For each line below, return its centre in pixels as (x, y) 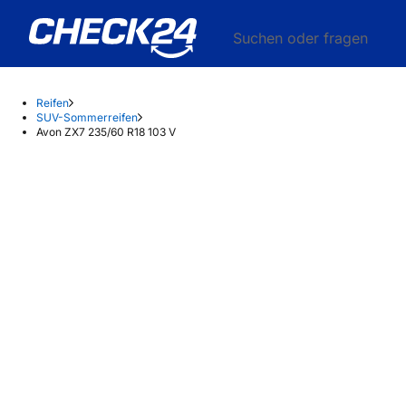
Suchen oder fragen (300, 38)
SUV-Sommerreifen (87, 117)
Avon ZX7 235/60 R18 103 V (106, 132)
